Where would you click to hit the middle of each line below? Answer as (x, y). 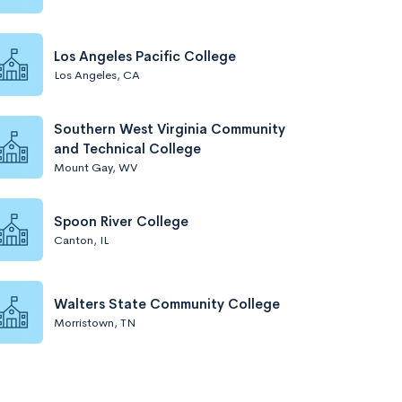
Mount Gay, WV (96, 167)
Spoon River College (121, 221)
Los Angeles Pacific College (145, 56)
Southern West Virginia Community (170, 128)
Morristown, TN (95, 322)
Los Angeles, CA (97, 74)
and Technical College (127, 148)
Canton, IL (81, 240)
